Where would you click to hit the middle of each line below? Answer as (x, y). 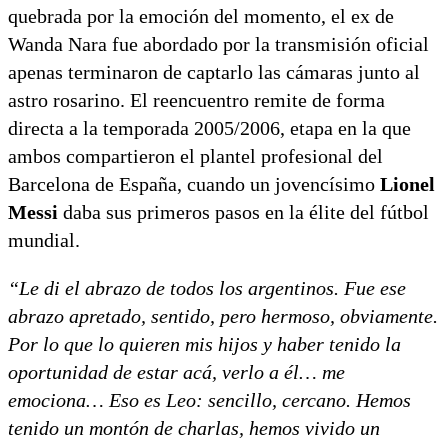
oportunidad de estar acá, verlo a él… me (176, 372)
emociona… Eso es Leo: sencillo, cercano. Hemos (209, 400)
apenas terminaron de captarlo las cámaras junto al (214, 72)
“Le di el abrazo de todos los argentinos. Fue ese (207, 288)
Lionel (407, 184)
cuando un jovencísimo (281, 184)
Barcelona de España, (95, 184)
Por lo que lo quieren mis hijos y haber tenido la (204, 344)
